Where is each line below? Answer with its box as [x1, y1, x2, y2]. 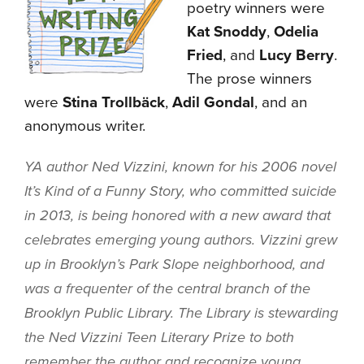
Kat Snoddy [187, 23, 266, 41]
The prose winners [187, 70, 312, 88]
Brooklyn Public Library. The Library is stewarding [24, 304, 338, 322]
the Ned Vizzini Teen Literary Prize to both [24, 328, 294, 346]
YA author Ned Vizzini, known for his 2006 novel [24, 158, 336, 175]
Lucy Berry [259, 46, 334, 64]
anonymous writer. [24, 117, 145, 135]
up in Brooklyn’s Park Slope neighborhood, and [24, 255, 324, 273]
